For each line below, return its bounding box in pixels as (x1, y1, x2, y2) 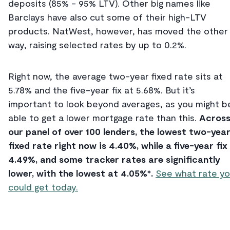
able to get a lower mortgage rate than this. (8, 112, 199, 124)
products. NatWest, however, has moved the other (8, 25, 228, 37)
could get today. (8, 181, 78, 193)
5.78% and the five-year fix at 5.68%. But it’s (8, 84, 195, 96)
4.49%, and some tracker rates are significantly (8, 154, 220, 165)
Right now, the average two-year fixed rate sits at (8, 70, 223, 82)
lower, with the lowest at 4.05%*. (8, 167, 156, 179)
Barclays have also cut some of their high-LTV (8, 11, 206, 23)
